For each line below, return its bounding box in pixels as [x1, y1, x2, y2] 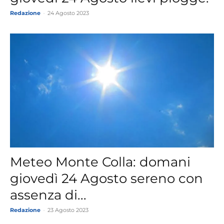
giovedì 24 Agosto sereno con [10, 170, 203, 186]
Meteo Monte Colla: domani [10, 153, 190, 170]
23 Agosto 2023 [47, 206, 88, 213]
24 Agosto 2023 [47, 9, 89, 17]
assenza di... [10, 186, 86, 203]
